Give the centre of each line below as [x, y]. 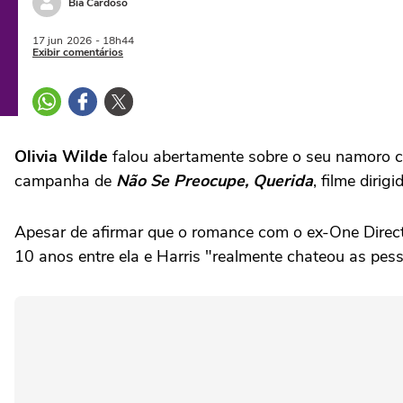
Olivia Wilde [61, 157]
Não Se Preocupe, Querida [215, 181]
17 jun [48, 40]
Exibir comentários [78, 52]
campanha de [65, 181]
